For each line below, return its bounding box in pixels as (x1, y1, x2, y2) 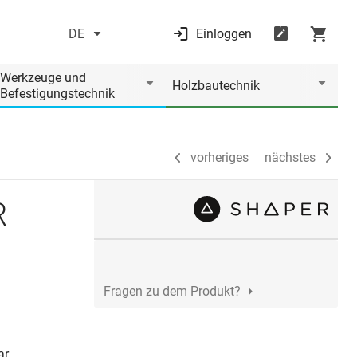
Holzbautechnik (172, 78, 260, 93)
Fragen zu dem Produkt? (104, 284, 241, 300)
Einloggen (195, 26, 252, 41)
